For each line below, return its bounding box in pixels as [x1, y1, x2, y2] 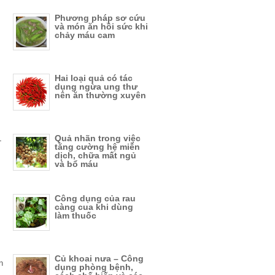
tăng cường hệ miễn [55, 142, 140, 152]
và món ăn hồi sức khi [55, 21, 148, 31]
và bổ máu [55, 159, 98, 169]
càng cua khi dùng [55, 202, 133, 212]
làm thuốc [55, 211, 96, 220]
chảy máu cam [55, 30, 115, 40]
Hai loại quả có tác [55, 73, 133, 83]
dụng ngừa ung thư [55, 82, 137, 91]
